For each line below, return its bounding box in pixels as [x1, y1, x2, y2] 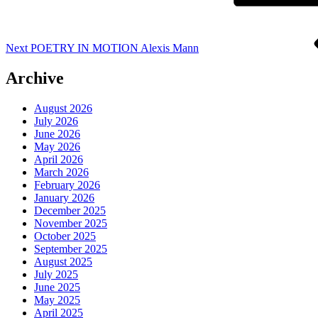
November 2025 [34, 217, 107, 230]
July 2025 [34, 268, 78, 281]
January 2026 [34, 192, 94, 204]
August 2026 [34, 102, 92, 115]
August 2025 [34, 256, 92, 268]
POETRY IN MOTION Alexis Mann [31, 42, 199, 55]
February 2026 [34, 179, 100, 192]
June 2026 [34, 128, 80, 141]
